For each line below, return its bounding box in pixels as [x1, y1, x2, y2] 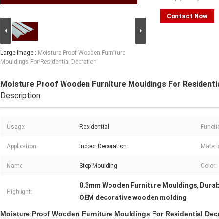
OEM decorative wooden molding [79, 194, 187, 202]
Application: [7, 143, 38, 150]
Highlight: [7, 188, 32, 196]
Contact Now [167, 12, 208, 20]
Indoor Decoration [79, 143, 127, 150]
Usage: [7, 123, 25, 131]
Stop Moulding [79, 162, 117, 170]
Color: [201, 162, 217, 170]
